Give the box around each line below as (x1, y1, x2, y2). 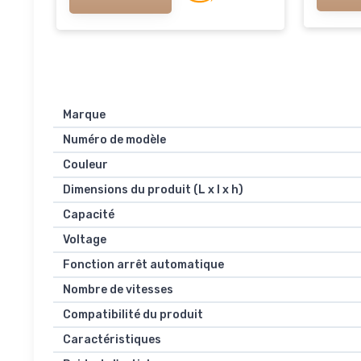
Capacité (63, 207, 114, 222)
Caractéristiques (63, 332, 161, 346)
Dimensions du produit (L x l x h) (63, 182, 243, 197)
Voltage (63, 232, 106, 247)
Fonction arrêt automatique (63, 257, 224, 272)
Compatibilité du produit (63, 307, 203, 322)
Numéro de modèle (63, 132, 166, 147)
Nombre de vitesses (63, 282, 173, 297)
